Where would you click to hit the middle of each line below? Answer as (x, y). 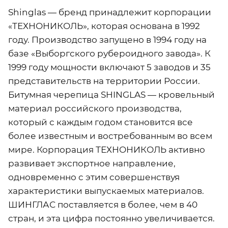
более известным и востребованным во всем (110, 136)
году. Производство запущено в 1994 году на (107, 39)
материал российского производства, (95, 108)
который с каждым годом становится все (101, 122)
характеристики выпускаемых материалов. (106, 191)
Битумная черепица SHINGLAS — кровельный (111, 94)
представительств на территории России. (104, 81)
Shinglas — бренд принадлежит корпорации (110, 12)
